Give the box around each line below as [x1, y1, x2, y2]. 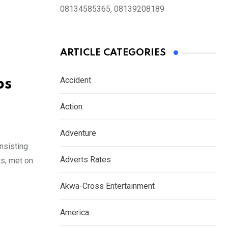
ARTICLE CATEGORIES [60, 48, 166, 58]
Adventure [60, 128, 96, 138]
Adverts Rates [60, 155, 111, 165]
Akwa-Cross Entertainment [60, 181, 155, 191]
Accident [60, 75, 91, 85]
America [60, 208, 89, 218]
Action [60, 102, 82, 112]
